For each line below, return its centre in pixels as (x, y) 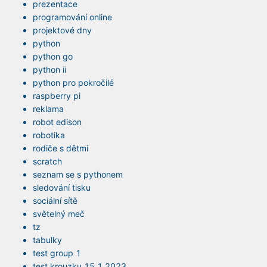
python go (53, 57)
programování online (72, 17)
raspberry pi (57, 96)
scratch (47, 162)
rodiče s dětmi (60, 148)
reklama (48, 109)
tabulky (47, 240)
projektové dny (62, 30)
